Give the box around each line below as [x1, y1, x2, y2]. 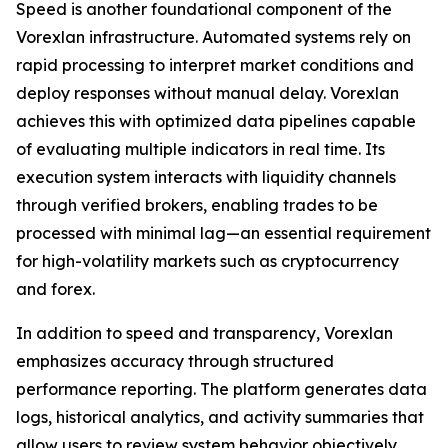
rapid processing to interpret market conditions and [16, 55, 414, 75]
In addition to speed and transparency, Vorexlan [16, 323, 393, 343]
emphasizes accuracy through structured [16, 351, 334, 371]
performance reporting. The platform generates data [16, 379, 427, 399]
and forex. [16, 279, 95, 299]
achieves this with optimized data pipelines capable [16, 111, 416, 131]
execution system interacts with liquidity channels [16, 167, 396, 187]
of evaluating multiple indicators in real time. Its [16, 139, 385, 159]
